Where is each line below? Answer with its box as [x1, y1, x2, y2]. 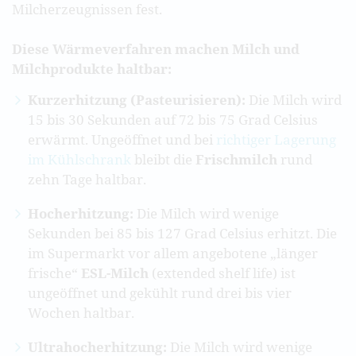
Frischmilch [195, 149, 281, 168]
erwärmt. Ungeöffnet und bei [28, 130, 216, 149]
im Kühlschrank [28, 149, 131, 168]
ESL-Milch [81, 263, 149, 282]
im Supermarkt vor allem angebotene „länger [28, 243, 318, 262]
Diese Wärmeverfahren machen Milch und [12, 39, 300, 58]
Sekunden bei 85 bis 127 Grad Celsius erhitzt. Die [28, 223, 337, 242]
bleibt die [131, 149, 195, 168]
